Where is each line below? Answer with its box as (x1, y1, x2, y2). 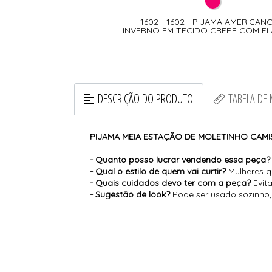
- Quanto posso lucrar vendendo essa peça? (90, 154, 271, 166)
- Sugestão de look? (90, 189, 171, 200)
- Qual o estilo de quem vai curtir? (90, 166, 226, 177)
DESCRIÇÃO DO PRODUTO (98, 90, 194, 107)
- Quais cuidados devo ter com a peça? (90, 177, 251, 189)
